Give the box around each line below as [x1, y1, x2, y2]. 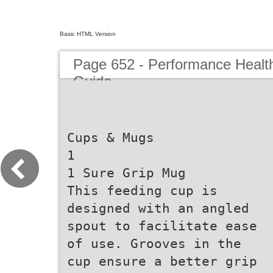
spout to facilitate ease [67, 218, 257, 233]
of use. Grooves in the [67, 236, 241, 251]
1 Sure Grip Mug [67, 165, 186, 180]
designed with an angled [67, 200, 249, 216]
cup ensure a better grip [67, 253, 257, 269]
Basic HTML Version [60, 30, 116, 37]
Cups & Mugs [67, 130, 154, 145]
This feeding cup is [67, 183, 218, 198]
